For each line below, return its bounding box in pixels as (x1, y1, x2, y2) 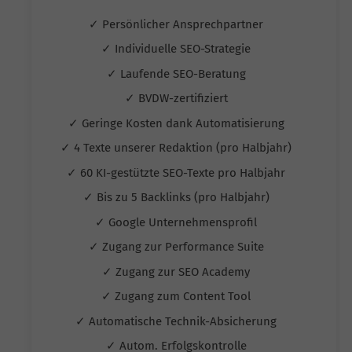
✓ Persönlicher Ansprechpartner (89, 16, 266, 31)
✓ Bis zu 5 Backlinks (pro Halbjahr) (82, 190, 273, 205)
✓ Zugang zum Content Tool (101, 289, 254, 304)
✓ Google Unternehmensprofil (95, 214, 260, 229)
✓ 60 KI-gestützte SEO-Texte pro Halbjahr (67, 165, 288, 180)
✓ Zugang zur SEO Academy (102, 264, 253, 279)
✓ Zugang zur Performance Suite (88, 240, 267, 255)
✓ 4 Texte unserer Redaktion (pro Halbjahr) (60, 141, 295, 156)
